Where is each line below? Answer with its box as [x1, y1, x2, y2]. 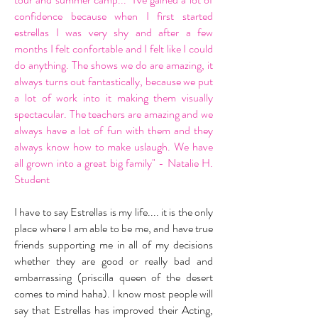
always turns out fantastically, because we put [14, 73, 213, 89]
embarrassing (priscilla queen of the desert [14, 269, 213, 285]
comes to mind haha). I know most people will [14, 285, 213, 302]
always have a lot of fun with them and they [14, 122, 213, 138]
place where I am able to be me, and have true [14, 220, 213, 236]
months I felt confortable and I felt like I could [14, 40, 213, 57]
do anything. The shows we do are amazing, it [14, 57, 213, 73]
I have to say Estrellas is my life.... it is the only [14, 204, 213, 220]
